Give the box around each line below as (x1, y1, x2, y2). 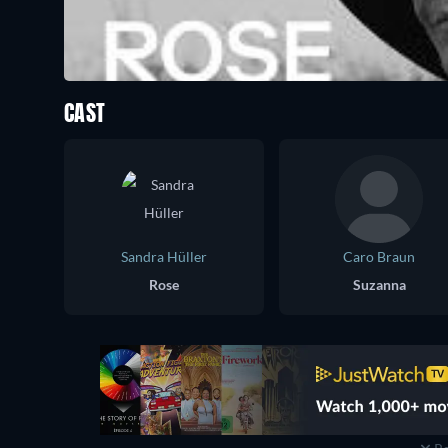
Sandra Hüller (121, 248, 207, 265)
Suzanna (352, 276, 406, 293)
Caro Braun (343, 248, 415, 265)
